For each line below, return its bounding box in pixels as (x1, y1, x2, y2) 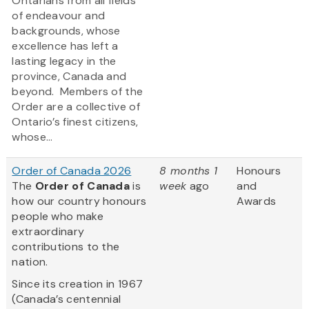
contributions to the (12, 239, 120, 255)
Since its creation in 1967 (12, 277, 143, 292)
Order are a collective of (12, 99, 140, 114)
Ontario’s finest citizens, (12, 114, 139, 130)
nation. (12, 255, 51, 270)
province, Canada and (12, 69, 127, 84)
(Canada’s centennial (12, 292, 121, 307)
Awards (237, 194, 277, 209)
